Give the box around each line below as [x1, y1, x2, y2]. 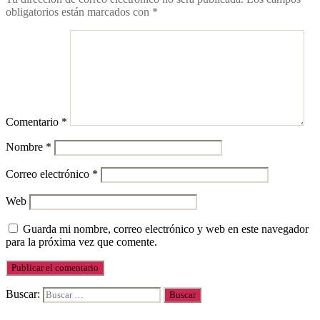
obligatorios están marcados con [6, 5, 152, 18]
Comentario [6, 115, 61, 128]
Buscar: [6, 287, 43, 300]
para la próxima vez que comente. [6, 235, 157, 248]
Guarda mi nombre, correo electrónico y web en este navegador [23, 222, 309, 235]
